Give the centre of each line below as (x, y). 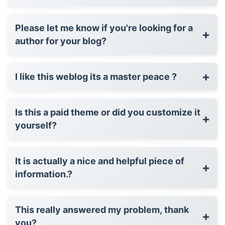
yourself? (36, 125)
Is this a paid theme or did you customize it (108, 112)
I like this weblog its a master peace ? (96, 76)
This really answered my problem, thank (102, 209)
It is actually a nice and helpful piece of (100, 161)
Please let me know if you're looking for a (104, 28)
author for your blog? (61, 41)
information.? (44, 174)
